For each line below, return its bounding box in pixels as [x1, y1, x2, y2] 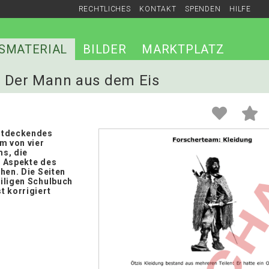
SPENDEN [185, 5, 221, 13]
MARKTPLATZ [142, 42, 225, 56]
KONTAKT [139, 5, 177, 13]
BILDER [83, 42, 127, 56]
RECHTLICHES [78, 5, 131, 13]
